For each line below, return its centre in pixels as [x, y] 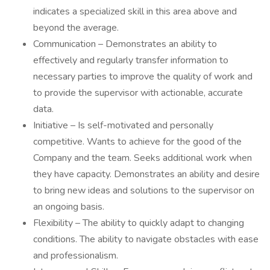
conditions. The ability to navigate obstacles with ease [146, 239]
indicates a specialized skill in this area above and [135, 11]
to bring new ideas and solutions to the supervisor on [144, 190]
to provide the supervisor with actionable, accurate [138, 93]
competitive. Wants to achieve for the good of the [137, 142]
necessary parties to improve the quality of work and [143, 77]
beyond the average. [76, 28]
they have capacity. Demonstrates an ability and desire [146, 174]
